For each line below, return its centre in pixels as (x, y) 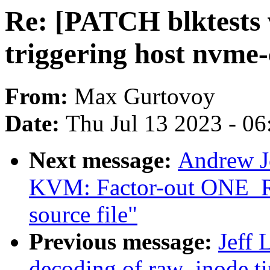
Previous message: (124, 242)
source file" (83, 215)
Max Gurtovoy (145, 96)
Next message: (103, 160)
